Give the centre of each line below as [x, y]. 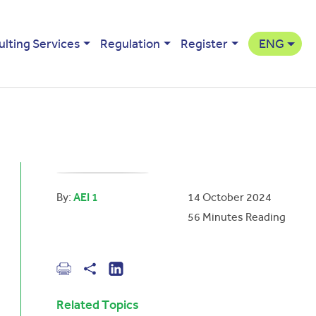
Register [204, 44]
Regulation [130, 44]
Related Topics [98, 304]
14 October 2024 [230, 197]
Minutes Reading [243, 217]
